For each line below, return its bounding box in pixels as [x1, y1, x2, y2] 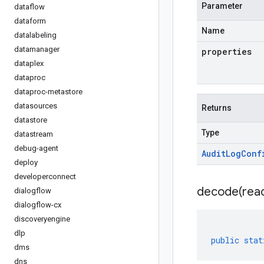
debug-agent [14, 144, 58, 153]
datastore [14, 115, 47, 124]
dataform [14, 16, 46, 25]
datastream [14, 130, 53, 138]
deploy [14, 158, 38, 167]
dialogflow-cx [14, 200, 61, 209]
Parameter [202, 1, 243, 11]
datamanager [14, 45, 60, 54]
